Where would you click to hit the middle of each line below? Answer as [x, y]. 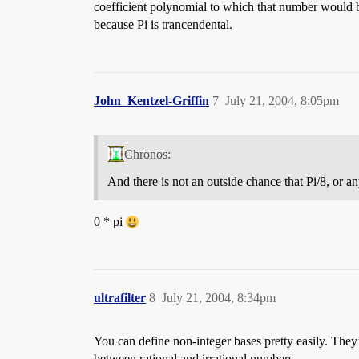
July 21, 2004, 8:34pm [219, 297]
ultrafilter [120, 297]
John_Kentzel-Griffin [151, 100]
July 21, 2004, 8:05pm [282, 100]
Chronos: [147, 154]
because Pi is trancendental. [163, 24]
